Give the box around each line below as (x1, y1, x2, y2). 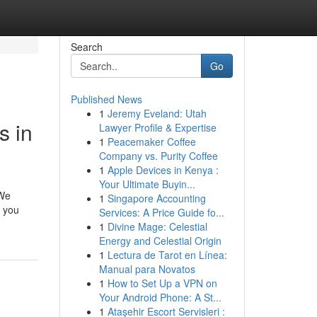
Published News (70, 92, 142, 106)
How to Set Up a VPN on (107, 276, 217, 290)
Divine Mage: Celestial (107, 219, 207, 234)
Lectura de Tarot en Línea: (107, 248, 227, 262)
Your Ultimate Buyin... (98, 177, 195, 191)
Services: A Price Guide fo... (98, 205, 224, 219)
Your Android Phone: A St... (98, 290, 221, 304)
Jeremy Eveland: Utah (107, 106, 207, 120)
